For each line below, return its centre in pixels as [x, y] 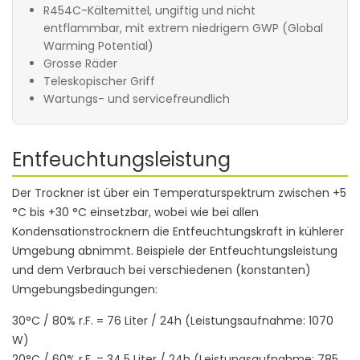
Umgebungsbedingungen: [85, 290]
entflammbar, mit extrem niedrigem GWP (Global [183, 29]
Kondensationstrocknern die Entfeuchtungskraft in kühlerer [178, 232]
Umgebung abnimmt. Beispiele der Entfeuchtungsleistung [175, 251]
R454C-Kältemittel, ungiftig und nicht [149, 11]
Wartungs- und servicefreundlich [137, 99]
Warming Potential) [98, 46]
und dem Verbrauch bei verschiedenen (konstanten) [162, 270]
